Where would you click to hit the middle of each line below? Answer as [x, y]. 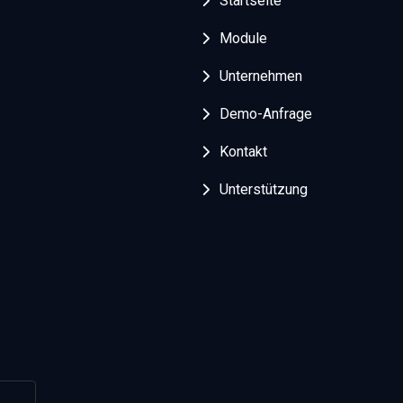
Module [244, 39]
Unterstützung [264, 190]
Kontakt [244, 152]
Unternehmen [261, 76]
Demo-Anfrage [266, 114]
